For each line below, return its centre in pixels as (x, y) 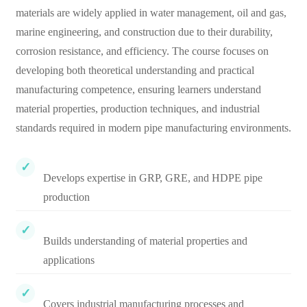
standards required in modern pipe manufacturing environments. (153, 128)
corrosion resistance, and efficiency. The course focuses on (142, 51)
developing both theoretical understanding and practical (135, 70)
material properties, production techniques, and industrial (138, 109)
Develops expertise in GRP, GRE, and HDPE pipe (153, 178)
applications (69, 260)
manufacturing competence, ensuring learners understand (138, 89)
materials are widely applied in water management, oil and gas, (151, 13)
